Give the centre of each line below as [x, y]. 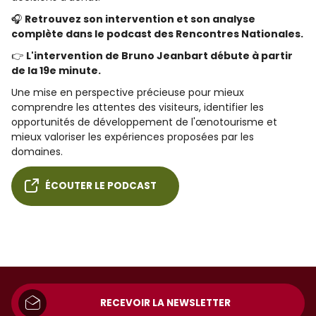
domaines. [37, 152]
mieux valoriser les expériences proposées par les [133, 137]
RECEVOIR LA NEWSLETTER [165, 303]
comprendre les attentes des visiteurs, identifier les [138, 107]
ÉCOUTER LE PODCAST [101, 186]
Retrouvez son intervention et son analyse [140, 19]
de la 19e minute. [56, 71]
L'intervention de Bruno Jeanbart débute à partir [159, 56]
